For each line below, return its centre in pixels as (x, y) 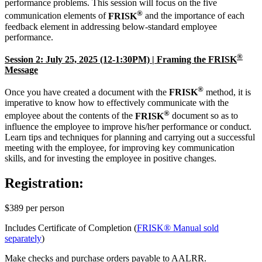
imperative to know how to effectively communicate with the (117, 103)
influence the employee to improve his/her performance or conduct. (129, 126)
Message (21, 70)
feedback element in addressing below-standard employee (111, 26)
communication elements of (56, 16)
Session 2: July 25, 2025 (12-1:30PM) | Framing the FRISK (121, 60)
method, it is (227, 92)
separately (23, 238)
